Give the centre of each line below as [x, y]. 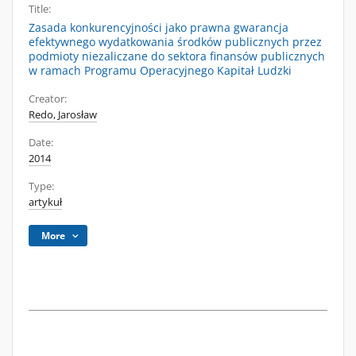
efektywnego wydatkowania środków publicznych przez [175, 42]
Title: [40, 9]
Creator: [48, 99]
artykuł [45, 202]
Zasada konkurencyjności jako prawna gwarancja [159, 27]
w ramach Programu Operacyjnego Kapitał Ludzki [160, 70]
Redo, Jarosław [63, 115]
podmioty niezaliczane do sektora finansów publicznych [177, 56]
